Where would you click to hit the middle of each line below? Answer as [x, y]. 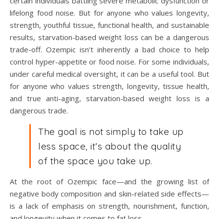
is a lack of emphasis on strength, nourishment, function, [109, 206]
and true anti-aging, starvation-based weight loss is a [109, 99]
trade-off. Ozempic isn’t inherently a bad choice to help [109, 50]
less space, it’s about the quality [109, 146]
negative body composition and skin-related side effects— [109, 194]
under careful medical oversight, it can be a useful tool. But [109, 74]
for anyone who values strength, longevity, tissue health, [109, 86]
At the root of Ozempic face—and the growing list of [109, 182]
